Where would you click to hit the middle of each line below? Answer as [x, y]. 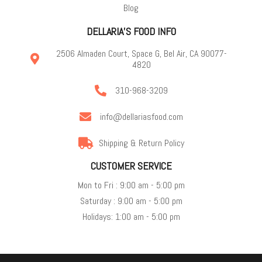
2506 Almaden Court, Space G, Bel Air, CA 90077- [141, 53]
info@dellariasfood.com [141, 117]
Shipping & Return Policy [141, 143]
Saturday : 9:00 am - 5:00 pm [131, 201]
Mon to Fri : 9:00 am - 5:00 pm [131, 185]
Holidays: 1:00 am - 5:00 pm [131, 216]
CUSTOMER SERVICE [131, 166]
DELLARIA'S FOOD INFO [131, 31]
